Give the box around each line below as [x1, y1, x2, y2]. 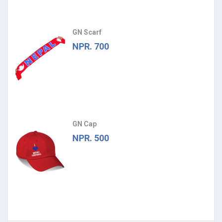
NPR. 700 [72, 41, 109, 52]
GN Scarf [72, 28, 102, 37]
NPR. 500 [72, 133, 109, 144]
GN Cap [72, 120, 97, 128]
